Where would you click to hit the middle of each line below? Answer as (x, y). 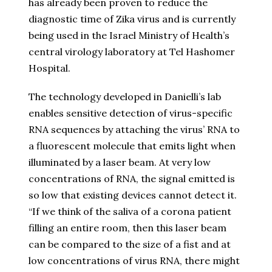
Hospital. (49, 68)
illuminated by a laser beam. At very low (120, 162)
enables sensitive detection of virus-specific (131, 113)
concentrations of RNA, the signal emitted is (132, 179)
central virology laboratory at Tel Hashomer (132, 52)
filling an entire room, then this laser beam (127, 228)
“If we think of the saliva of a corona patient (130, 212)
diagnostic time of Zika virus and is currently (132, 19)
